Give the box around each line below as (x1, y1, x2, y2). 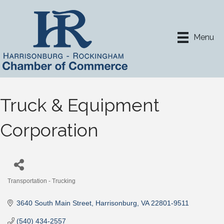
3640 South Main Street (16, 199, 91, 207)
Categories (7, 184, 42, 192)
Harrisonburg (95, 199, 137, 207)
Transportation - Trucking (7, 177, 75, 184)
